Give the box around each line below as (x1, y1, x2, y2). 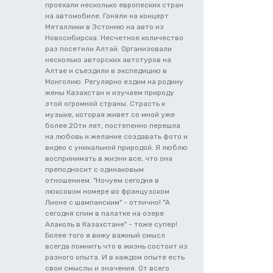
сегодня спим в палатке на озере (45, 209, 164, 218)
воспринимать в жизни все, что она (45, 154, 172, 163)
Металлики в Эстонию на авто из (45, 23, 164, 31)
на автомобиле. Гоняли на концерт (45, 12, 169, 20)
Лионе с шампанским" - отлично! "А (45, 198, 170, 207)
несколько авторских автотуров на (45, 55, 171, 64)
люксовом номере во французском (45, 187, 169, 196)
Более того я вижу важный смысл (45, 231, 165, 239)
